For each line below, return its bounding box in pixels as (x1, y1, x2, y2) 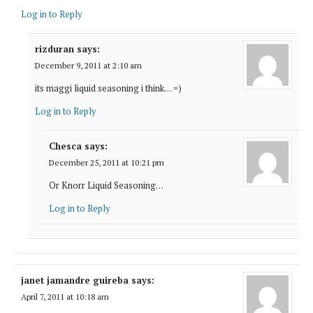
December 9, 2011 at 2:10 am (35, 59, 142, 71)
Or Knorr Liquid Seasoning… (49, 178, 163, 191)
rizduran (35, 42, 74, 55)
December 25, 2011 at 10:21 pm (49, 156, 164, 168)
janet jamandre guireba (21, 273, 129, 286)
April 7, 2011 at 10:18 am (21, 291, 109, 302)
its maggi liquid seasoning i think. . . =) (35, 81, 182, 94)
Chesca (49, 139, 82, 152)
